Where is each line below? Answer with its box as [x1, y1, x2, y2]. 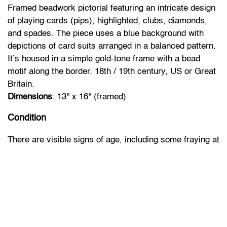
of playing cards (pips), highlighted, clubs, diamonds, [8, 16, 207, 25]
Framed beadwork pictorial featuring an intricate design [8, 4, 215, 13]
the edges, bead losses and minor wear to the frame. [8, 148, 207, 157]
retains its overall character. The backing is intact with [8, 173, 212, 182]
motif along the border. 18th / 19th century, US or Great [8, 67, 216, 76]
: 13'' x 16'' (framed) [52, 92, 126, 101]
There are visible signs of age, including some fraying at [8, 135, 219, 144]
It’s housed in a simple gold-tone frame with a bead [8, 54, 200, 63]
